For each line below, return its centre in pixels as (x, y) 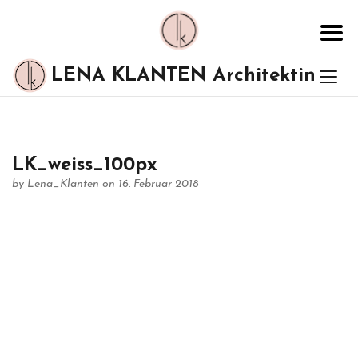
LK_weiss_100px (85, 165)
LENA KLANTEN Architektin (183, 76)
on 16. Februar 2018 (151, 184)
